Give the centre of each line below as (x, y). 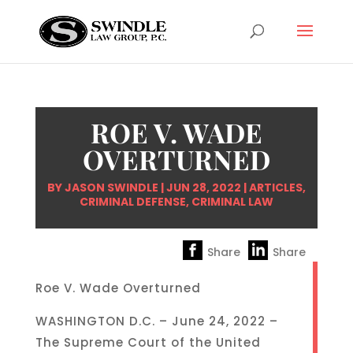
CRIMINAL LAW (232, 202)
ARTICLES (275, 188)
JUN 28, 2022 (203, 188)
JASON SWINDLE (111, 188)
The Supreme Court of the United (148, 342)
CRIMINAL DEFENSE (132, 202)
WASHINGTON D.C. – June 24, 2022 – (156, 321)
